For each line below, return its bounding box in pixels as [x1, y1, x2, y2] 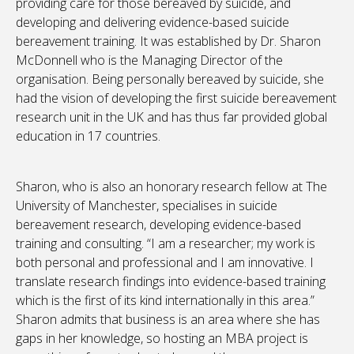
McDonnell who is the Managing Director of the [16, 51, 283, 70]
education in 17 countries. [16, 127, 167, 145]
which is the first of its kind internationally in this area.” [16, 292, 314, 310]
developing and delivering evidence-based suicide [16, 13, 289, 32]
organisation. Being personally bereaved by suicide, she [16, 70, 324, 88]
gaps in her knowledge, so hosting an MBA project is [16, 330, 308, 348]
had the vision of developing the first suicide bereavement [16, 89, 337, 107]
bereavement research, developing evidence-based [16, 216, 301, 234]
